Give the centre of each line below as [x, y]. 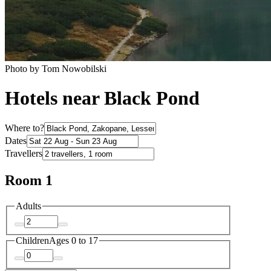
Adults [28, 206]
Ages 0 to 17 [73, 240]
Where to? [24, 128]
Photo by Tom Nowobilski [56, 68]
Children [32, 240]
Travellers [24, 154]
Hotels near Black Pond [102, 98]
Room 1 [29, 181]
